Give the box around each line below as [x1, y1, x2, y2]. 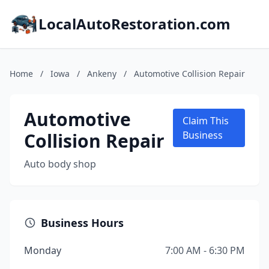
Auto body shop [24, 157, 96, 171]
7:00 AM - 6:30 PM [165, 244, 245, 257]
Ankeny [87, 68, 116, 79]
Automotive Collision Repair [134, 68, 245, 79]
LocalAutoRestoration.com [38, 14, 231, 34]
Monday [24, 244, 61, 257]
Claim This [183, 114, 229, 127]
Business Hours [41, 216, 124, 230]
